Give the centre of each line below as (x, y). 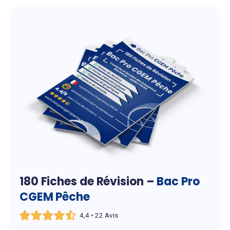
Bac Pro (178, 182)
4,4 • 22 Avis (99, 215)
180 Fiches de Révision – (88, 182)
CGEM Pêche (54, 197)
